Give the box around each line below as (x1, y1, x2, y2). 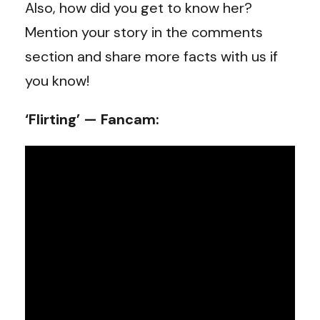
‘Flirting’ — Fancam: (25, 109, 159, 129)
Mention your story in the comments (25, 22, 263, 41)
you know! (25, 71, 93, 90)
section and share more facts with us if (25, 46, 278, 66)
